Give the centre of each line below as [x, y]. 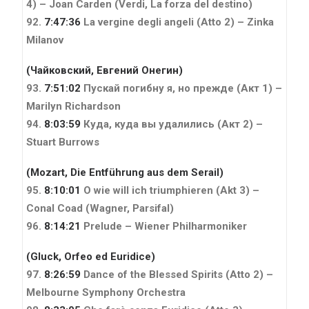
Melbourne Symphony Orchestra [106, 292]
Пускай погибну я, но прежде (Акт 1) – [181, 88]
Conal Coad [54, 208]
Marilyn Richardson [73, 106]
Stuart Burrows [63, 142]
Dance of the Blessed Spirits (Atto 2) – [177, 274]
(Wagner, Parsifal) [130, 208]
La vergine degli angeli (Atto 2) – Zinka [177, 22]
